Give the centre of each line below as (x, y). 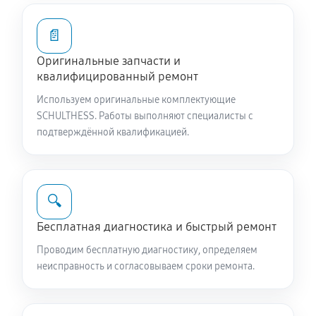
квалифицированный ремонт (117, 77)
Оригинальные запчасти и (109, 61)
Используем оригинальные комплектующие (136, 100)
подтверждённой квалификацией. (113, 132)
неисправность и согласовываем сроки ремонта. (146, 266)
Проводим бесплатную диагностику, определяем (147, 250)
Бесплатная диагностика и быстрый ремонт (157, 227)
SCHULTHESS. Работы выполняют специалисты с (145, 116)
